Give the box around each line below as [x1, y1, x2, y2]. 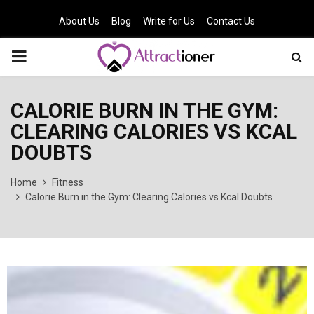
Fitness [52, 177, 83, 188]
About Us [59, 15, 100, 27]
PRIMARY [11, 46, 82, 66]
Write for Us [143, 15, 195, 27]
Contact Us [207, 15, 255, 27]
